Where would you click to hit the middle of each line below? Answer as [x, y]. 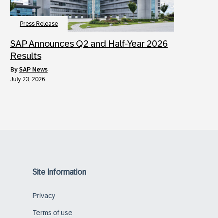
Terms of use [53, 212]
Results [26, 55]
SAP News [33, 69]
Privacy [44, 195]
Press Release [39, 24]
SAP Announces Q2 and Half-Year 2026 [89, 43]
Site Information [59, 172]
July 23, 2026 [27, 79]
